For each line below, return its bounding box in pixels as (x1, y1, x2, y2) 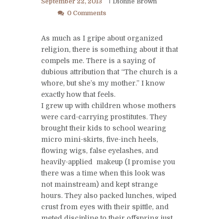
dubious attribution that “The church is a (41, 67, 177, 76)
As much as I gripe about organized (41, 34, 163, 42)
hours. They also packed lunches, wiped (41, 191, 176, 199)
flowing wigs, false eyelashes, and (41, 146, 158, 154)
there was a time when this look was (41, 169, 165, 177)
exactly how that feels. (41, 90, 115, 98)
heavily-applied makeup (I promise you (41, 157, 175, 166)
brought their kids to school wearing (41, 124, 166, 132)
